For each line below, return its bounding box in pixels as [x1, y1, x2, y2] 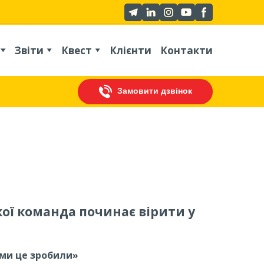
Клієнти [109, 43, 151, 57]
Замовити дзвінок [117, 84, 192, 98]
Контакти [160, 43, 213, 57]
